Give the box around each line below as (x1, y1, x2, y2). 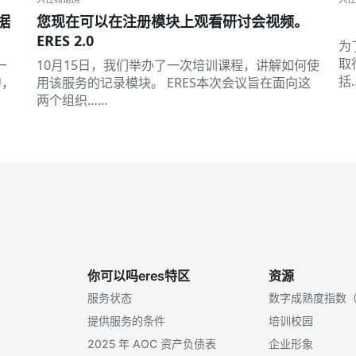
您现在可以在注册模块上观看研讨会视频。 (37, 11, 308, 31)
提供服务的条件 (87, 313, 165, 327)
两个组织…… (37, 91, 108, 109)
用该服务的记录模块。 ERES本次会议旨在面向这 (37, 73, 311, 91)
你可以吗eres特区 (87, 267, 190, 284)
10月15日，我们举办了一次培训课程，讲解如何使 (37, 56, 319, 74)
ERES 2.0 (37, 30, 94, 50)
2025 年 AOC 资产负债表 (87, 336, 216, 350)
